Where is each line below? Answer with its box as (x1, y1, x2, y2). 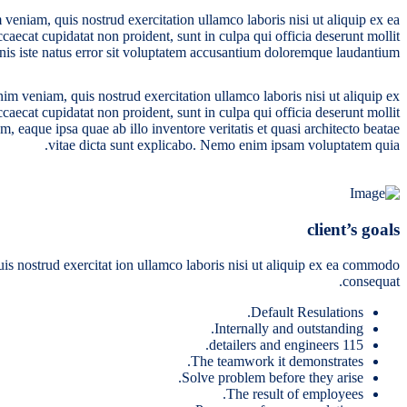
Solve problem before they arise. (182, 369, 363, 385)
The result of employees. (226, 385, 363, 402)
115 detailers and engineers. (342, 336, 363, 352)
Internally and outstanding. (214, 320, 363, 336)
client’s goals (307, 219, 400, 239)
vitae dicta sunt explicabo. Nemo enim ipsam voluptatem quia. (48, 136, 400, 153)
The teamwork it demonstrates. (191, 352, 363, 369)
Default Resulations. (251, 303, 363, 320)
